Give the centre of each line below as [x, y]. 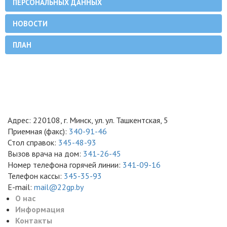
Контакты [34, 220]
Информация [40, 209]
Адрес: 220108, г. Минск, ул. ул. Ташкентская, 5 [88, 120]
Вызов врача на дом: [45, 154]
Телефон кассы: [36, 176]
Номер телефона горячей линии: [65, 165]
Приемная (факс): [37, 131]
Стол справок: [33, 142]
